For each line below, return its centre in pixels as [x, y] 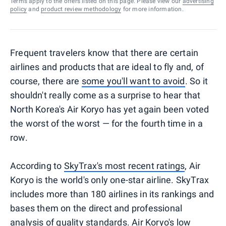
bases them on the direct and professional [96, 208]
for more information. [152, 9]
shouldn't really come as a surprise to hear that [105, 95]
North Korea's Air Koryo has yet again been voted [110, 109]
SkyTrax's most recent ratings [124, 165]
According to [37, 165]
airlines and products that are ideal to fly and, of [107, 67]
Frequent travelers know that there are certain [104, 52]
